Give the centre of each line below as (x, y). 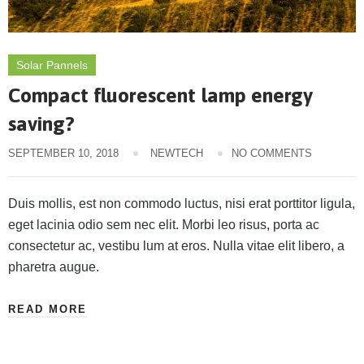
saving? (41, 123)
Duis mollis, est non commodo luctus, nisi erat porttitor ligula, (182, 203)
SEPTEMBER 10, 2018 (63, 153)
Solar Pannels (52, 65)
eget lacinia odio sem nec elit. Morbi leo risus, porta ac (164, 224)
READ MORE (48, 309)
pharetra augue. (54, 266)
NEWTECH (177, 153)
